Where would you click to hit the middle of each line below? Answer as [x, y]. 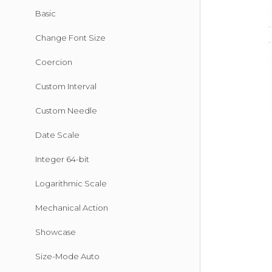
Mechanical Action [72, 208]
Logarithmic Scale [71, 183]
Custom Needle [66, 110]
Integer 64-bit [62, 159]
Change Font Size [70, 38]
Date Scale [57, 135]
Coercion [54, 62]
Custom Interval [66, 86]
